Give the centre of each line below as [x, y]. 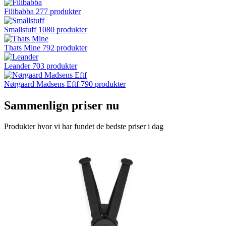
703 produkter [55, 66]
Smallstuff [20, 29]
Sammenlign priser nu [62, 105]
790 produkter [103, 84]
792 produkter [65, 47]
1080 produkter [63, 29]
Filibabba [19, 11]
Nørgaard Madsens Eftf [41, 84]
